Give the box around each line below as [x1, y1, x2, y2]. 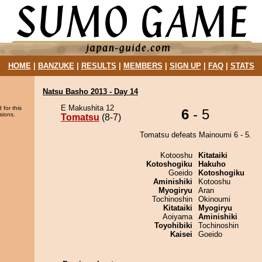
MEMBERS [123, 61, 163, 70]
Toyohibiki [154, 221, 192, 230]
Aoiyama [163, 212, 192, 221]
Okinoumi [198, 195, 230, 204]
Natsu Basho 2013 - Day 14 [43, 87, 138, 96]
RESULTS [81, 61, 116, 70]
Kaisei [170, 230, 192, 239]
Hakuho [198, 160, 226, 168]
